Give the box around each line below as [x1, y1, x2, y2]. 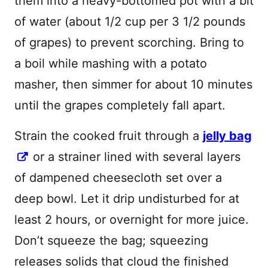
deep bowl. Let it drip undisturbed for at [14, 191, 239, 206]
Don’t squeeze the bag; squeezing [14, 233, 208, 248]
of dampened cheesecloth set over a [14, 170, 222, 185]
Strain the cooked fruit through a [14, 129, 203, 144]
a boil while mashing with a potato [14, 56, 207, 71]
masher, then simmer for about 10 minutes [14, 77, 252, 92]
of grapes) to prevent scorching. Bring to [14, 35, 244, 50]
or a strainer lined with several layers [29, 150, 240, 165]
